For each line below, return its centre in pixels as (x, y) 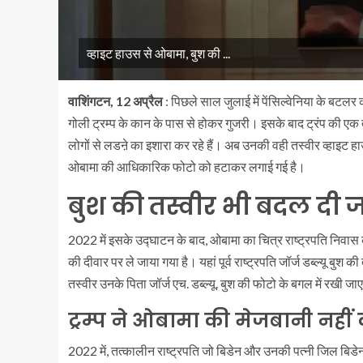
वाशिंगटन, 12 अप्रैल (117, 101)
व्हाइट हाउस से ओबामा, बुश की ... (158, 53)
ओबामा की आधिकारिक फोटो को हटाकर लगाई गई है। (187, 167)
